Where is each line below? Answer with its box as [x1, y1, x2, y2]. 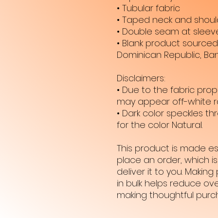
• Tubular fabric [117, 2, 180, 14]
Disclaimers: [117, 72, 168, 84]
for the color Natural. [117, 119, 202, 131]
